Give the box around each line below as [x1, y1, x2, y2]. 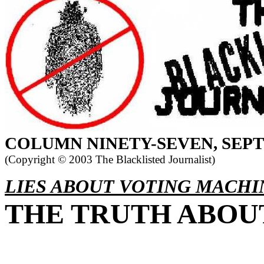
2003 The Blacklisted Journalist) [66, 153, 215, 166]
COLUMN [5, 134, 82, 153]
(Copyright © [5, 153, 66, 166]
